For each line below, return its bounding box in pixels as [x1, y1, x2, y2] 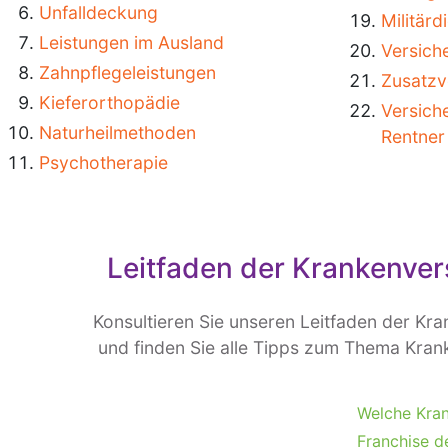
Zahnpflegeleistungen [39, 62, 216, 83]
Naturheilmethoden [39, 122, 196, 143]
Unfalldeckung [39, 2, 158, 23]
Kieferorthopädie [39, 92, 180, 113]
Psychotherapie [39, 152, 168, 173]
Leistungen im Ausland [39, 32, 224, 53]
